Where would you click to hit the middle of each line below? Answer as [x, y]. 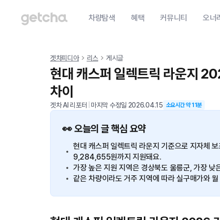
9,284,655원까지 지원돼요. [117, 157]
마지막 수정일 [110, 105]
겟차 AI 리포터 [69, 105]
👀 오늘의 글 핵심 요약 [104, 129]
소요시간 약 [179, 105]
